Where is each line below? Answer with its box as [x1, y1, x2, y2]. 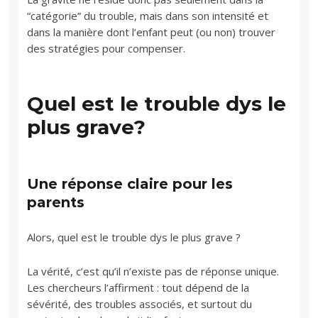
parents [27, 193, 85, 211]
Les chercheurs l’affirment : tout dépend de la [27, 280, 250, 295]
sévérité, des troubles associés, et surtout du [27, 296, 253, 311]
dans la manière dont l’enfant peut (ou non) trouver [27, 24, 276, 39]
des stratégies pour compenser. [27, 40, 186, 55]
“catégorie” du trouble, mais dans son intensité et [27, 8, 269, 23]
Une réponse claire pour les [27, 175, 234, 192]
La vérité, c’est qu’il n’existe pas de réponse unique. [27, 263, 280, 278]
